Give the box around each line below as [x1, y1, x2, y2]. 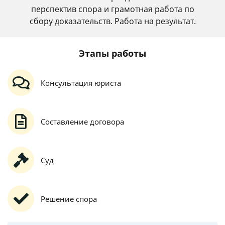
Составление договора [41, 116, 124, 127]
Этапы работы [79, 47, 146, 59]
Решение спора [41, 193, 97, 204]
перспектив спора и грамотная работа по [31, 4, 194, 15]
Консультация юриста [41, 77, 121, 88]
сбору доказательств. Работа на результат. [29, 16, 196, 27]
